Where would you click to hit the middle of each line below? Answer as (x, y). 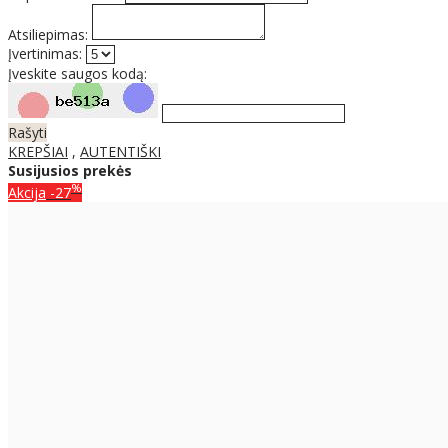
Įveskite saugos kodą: (77, 74)
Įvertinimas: (45, 54)
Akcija (27, 192)
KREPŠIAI (38, 152)
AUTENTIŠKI (120, 152)
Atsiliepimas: (48, 35)
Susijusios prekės (70, 171)
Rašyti (27, 133)
